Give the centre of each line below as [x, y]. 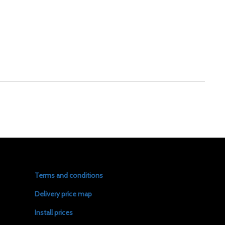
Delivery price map [63, 194]
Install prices [53, 213]
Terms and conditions [69, 176]
